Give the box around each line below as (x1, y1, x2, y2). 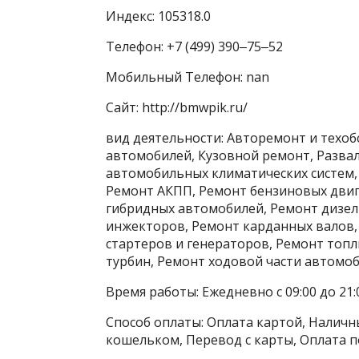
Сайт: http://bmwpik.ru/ (106, 98, 248, 116)
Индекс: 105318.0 (106, 6, 211, 25)
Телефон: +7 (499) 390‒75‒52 (106, 37, 283, 55)
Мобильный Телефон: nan (106, 67, 269, 86)
